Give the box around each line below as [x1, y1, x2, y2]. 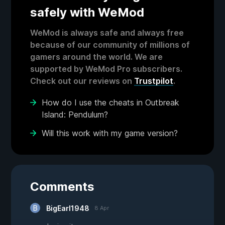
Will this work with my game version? [42, 128, 178, 139]
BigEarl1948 [46, 204, 89, 213]
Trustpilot [134, 76, 173, 86]
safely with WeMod [30, 5, 144, 20]
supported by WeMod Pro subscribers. [30, 64, 182, 74]
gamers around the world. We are [30, 52, 163, 62]
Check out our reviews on [30, 76, 134, 86]
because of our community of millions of [30, 40, 190, 50]
